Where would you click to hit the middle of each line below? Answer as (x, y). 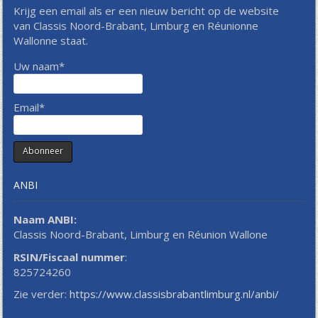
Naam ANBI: (45, 220)
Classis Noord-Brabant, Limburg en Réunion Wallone (141, 235)
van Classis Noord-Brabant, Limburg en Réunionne (136, 25)
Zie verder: (42, 294)
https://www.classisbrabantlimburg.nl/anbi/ (175, 294)
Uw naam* (39, 66)
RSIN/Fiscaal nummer (70, 257)
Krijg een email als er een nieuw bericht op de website (147, 10)
